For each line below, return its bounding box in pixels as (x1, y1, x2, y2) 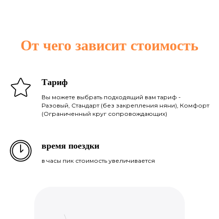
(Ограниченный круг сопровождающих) (42, 110, 167, 118)
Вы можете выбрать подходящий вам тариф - (42, 93, 181, 101)
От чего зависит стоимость (21, 37, 198, 54)
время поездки (42, 141, 99, 151)
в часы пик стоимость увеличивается (42, 157, 155, 165)
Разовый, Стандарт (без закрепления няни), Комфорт (42, 102, 209, 109)
